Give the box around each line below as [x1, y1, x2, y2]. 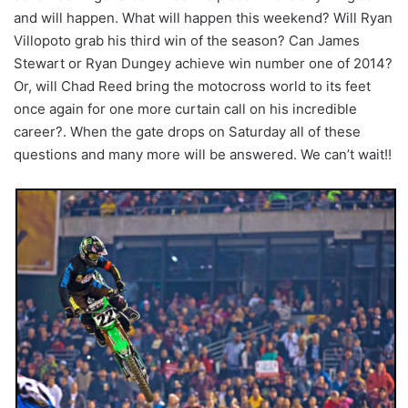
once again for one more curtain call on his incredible [14, 99, 357, 117]
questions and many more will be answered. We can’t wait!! [14, 145, 392, 163]
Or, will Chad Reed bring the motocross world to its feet [14, 76, 371, 95]
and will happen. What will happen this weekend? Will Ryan [14, 8, 393, 26]
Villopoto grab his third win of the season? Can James [14, 31, 360, 49]
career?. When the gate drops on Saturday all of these [14, 122, 361, 140]
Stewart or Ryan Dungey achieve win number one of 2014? [14, 54, 393, 72]
